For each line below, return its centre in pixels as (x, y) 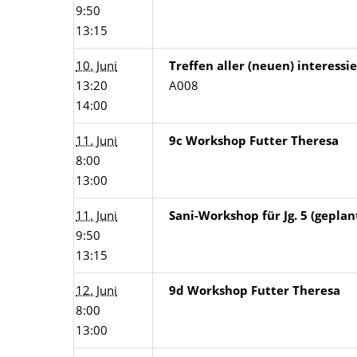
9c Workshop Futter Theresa (254, 140)
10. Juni (96, 65)
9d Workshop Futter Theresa (255, 290)
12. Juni (96, 290)
